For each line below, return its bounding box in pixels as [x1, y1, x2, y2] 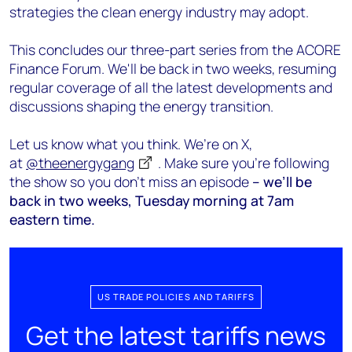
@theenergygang [26, 153, 134, 172]
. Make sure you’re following [158, 153, 329, 172]
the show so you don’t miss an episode [9, 172, 252, 191]
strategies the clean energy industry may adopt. [9, 2, 309, 21]
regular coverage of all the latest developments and [9, 78, 332, 97]
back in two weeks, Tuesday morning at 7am [9, 191, 294, 210]
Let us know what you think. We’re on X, [9, 134, 252, 153]
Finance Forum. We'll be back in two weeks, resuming [9, 59, 336, 78]
